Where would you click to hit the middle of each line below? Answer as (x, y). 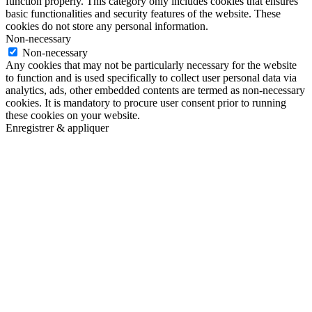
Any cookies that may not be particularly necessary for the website (151, 65)
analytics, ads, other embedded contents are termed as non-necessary (155, 91)
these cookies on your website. (73, 116)
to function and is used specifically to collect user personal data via (151, 78)
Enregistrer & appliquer (57, 128)
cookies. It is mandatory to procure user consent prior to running (146, 103)
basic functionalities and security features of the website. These (143, 14)
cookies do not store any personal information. (107, 26)
